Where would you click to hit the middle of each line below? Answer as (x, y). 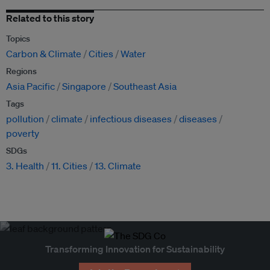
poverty (23, 133)
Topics (18, 39)
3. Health (25, 166)
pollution (25, 119)
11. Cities (69, 166)
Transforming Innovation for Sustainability (135, 249)
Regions (21, 71)
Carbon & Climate (44, 54)
